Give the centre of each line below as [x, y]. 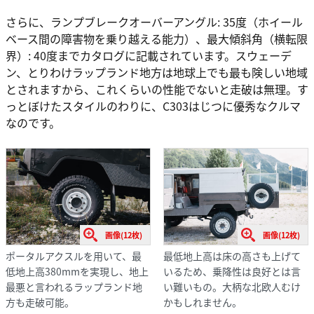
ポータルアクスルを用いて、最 [74, 255]
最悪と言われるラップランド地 [74, 286]
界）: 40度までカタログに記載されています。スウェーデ [149, 55]
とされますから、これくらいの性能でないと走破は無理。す [157, 89]
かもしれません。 [202, 302]
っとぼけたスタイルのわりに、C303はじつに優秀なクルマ [153, 105]
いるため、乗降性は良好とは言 [232, 271]
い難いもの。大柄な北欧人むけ [232, 286]
